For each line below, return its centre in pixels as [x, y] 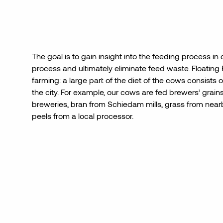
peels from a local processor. [83, 116]
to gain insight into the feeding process [142, 56]
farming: [47, 80]
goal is [60, 56]
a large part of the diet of [108, 80]
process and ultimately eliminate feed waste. [112, 68]
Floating [206, 68]
